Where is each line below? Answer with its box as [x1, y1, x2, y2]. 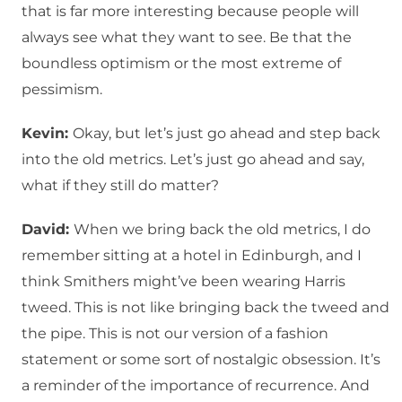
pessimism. [22, 81, 102, 99]
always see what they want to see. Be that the [22, 29, 352, 47]
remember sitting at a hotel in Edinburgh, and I [22, 247, 362, 265]
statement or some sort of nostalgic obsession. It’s [22, 351, 380, 369]
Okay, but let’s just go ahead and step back [73, 125, 380, 143]
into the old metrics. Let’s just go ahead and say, [22, 151, 364, 169]
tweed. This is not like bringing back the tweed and [22, 299, 389, 317]
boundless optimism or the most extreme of [22, 55, 341, 73]
